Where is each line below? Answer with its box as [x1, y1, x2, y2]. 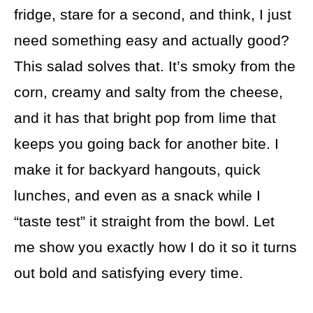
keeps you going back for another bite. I [14, 136, 279, 152]
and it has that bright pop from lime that [14, 110, 276, 126]
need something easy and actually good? [14, 32, 289, 49]
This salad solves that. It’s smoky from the [14, 58, 296, 75]
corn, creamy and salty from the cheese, [14, 84, 283, 101]
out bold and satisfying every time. [14, 265, 243, 282]
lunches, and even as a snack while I [14, 187, 261, 204]
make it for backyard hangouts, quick [14, 161, 261, 178]
